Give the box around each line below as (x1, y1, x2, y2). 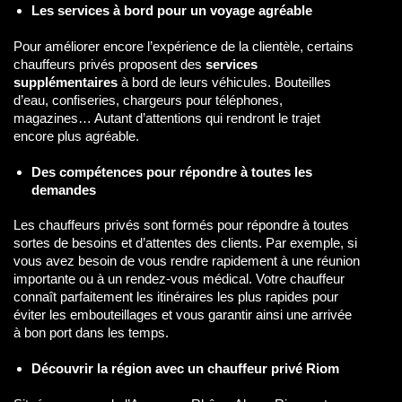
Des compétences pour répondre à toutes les (31, 163, 312, 179)
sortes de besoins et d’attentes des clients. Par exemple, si (13, 235, 357, 251)
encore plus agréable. (13, 127, 139, 144)
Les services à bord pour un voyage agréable (31, 3, 312, 19)
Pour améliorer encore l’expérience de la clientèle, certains (13, 38, 354, 54)
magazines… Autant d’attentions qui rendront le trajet (13, 109, 320, 126)
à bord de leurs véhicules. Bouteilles (118, 74, 331, 90)
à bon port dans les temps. (13, 325, 169, 341)
